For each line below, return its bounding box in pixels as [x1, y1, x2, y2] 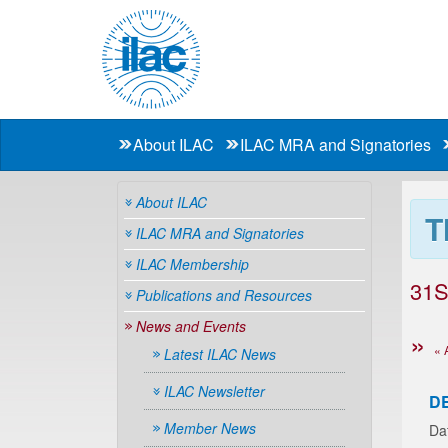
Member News [164, 418, 256, 438]
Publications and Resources [136, 285, 312, 305]
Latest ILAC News [164, 344, 276, 364]
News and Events [136, 316, 246, 336]
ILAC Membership [136, 254, 249, 274]
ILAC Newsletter [164, 381, 265, 401]
